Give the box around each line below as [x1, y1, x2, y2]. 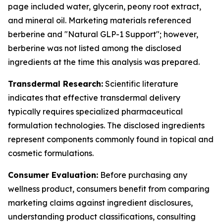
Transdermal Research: [8, 79, 103, 89]
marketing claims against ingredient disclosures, [8, 198, 193, 208]
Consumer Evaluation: [8, 170, 98, 180]
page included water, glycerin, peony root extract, [8, 1, 201, 11]
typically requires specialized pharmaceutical [8, 107, 183, 116]
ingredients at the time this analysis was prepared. [8, 57, 200, 67]
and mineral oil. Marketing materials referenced [8, 15, 191, 25]
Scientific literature [103, 79, 178, 89]
